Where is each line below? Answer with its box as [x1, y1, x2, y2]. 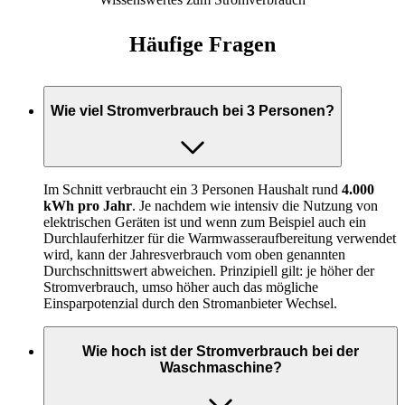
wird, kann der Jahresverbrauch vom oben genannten [43, 247, 345, 263]
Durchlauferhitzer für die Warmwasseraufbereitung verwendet [43, 231, 396, 247]
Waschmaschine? [159, 359, 282, 375]
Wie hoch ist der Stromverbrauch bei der [82, 343, 359, 359]
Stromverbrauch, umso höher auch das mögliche [43, 279, 318, 296]
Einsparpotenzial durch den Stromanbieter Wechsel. [43, 296, 337, 312]
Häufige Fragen [129, 33, 276, 57]
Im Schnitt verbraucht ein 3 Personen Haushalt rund [43, 182, 342, 198]
